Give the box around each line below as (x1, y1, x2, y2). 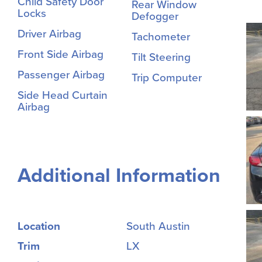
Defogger (131, 10, 178, 23)
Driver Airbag (18, 27, 81, 41)
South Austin (126, 219, 190, 233)
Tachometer (131, 30, 190, 44)
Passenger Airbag (18, 68, 105, 82)
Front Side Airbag (18, 48, 104, 61)
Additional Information (18, 164, 220, 188)
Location (18, 219, 60, 233)
